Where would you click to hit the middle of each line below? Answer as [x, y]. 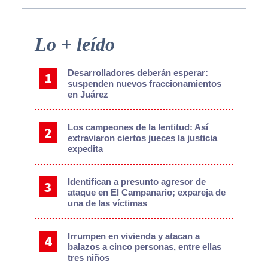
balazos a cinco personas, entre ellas [145, 246]
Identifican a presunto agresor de [137, 181]
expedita [86, 148]
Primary [34, 40]
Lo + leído [74, 44]
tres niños [89, 257]
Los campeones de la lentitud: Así [138, 127]
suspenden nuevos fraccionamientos [145, 83]
